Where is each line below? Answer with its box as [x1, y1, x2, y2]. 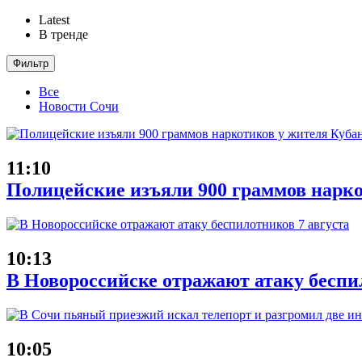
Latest [39, 13, 69, 27]
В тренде [39, 27, 88, 41]
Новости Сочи [39, 99, 119, 113]
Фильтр [13, 57, 48, 69]
